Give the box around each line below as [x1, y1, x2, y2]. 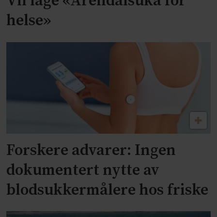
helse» [6, 11, 51, 31]
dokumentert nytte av [6, 160, 160, 180]
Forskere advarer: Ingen [6, 140, 176, 160]
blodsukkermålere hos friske [6, 180, 209, 200]
